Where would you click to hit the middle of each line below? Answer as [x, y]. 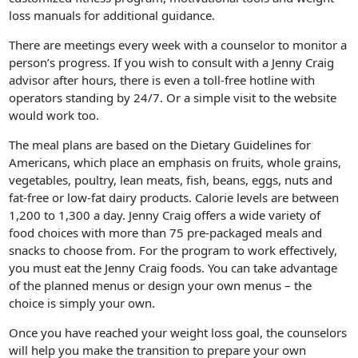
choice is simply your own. [82, 303]
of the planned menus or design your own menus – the [161, 286]
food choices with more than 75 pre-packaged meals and [166, 233]
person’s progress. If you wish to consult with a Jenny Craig [172, 63]
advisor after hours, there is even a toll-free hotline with [162, 80]
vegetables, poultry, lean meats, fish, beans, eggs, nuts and [171, 180]
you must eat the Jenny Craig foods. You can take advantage [173, 268]
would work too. [54, 115]
